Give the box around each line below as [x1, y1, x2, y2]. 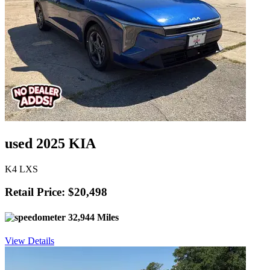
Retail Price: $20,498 [5, 186, 107, 199]
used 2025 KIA [5, 135, 96, 151]
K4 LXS [5, 163, 38, 174]
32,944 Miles [66, 212, 119, 222]
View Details [5, 235, 54, 246]
